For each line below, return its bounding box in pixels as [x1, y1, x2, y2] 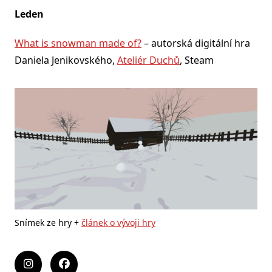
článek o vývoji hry [81, 216, 155, 228]
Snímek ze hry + [15, 216, 81, 228]
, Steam [180, 53, 214, 67]
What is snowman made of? [15, 36, 141, 50]
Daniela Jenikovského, [15, 53, 117, 67]
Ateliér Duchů [117, 53, 180, 67]
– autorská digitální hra [141, 36, 250, 50]
